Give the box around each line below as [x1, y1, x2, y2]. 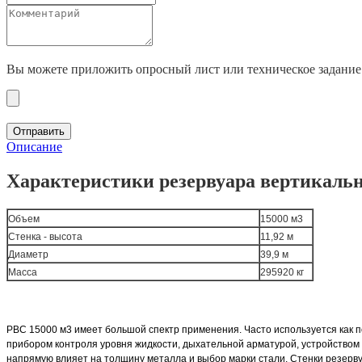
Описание [6, 139, 62, 154]
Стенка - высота [8, 230, 82, 242]
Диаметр [8, 248, 48, 260]
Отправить [13, 124, 65, 137]
